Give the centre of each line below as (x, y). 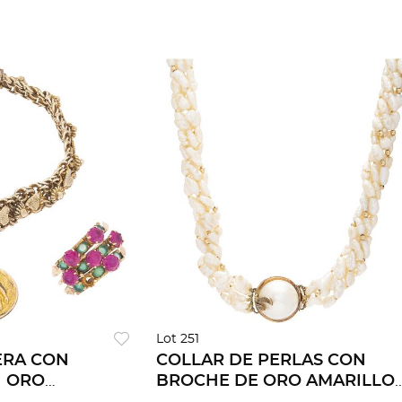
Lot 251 (177, 340)
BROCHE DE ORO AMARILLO (275, 382)
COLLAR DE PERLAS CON (261, 361)
